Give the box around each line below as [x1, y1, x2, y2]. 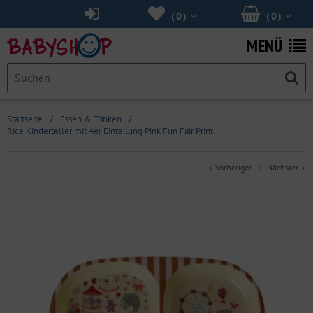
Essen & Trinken [60, 113, 122, 125]
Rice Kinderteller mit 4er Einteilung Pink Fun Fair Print [7, 125, 213, 137]
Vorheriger [213, 162, 252, 173]
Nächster [267, 162, 300, 173]
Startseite [7, 113, 43, 125]
